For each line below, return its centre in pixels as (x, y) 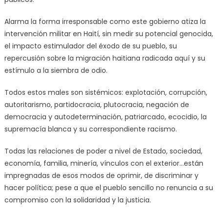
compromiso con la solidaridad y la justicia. (77, 200)
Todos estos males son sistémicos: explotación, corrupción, (106, 92)
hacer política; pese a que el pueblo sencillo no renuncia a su (109, 187)
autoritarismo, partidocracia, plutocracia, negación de (97, 104)
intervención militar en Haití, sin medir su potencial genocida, (109, 33)
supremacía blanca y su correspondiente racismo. (90, 129)
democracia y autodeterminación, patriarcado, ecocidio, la (105, 117)
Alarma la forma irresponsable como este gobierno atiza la (105, 21)
